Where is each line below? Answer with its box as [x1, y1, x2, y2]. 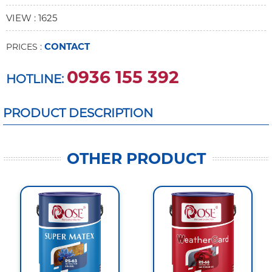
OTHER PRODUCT [66, 149, 206, 168]
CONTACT [44, 41, 90, 53]
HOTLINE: [6, 72, 67, 87]
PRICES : [6, 41, 44, 53]
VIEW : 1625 [6, 12, 57, 24]
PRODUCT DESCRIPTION [3, 106, 153, 121]
